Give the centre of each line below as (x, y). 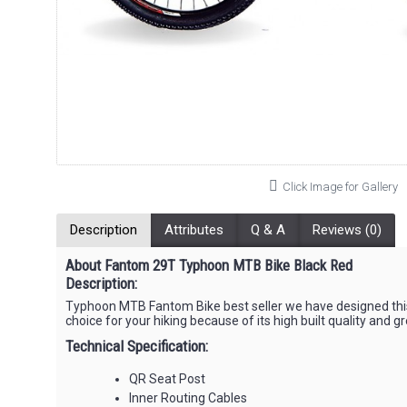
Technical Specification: (137, 346)
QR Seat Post (167, 379)
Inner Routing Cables (188, 398)
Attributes (194, 230)
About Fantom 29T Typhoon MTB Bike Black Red (209, 265)
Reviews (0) (347, 230)
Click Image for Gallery (340, 187)
